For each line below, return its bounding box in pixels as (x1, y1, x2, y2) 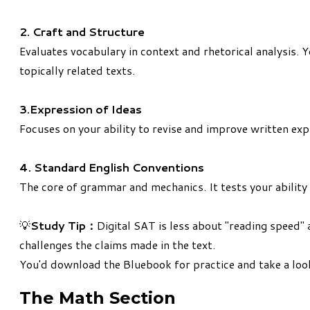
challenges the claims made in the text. (19, 237, 215, 253)
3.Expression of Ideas (19, 101, 142, 118)
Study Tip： (30, 217, 97, 234)
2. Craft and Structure (19, 24, 145, 40)
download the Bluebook (51, 256, 172, 273)
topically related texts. (19, 62, 135, 79)
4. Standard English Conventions (19, 159, 204, 176)
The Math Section (19, 288, 176, 309)
